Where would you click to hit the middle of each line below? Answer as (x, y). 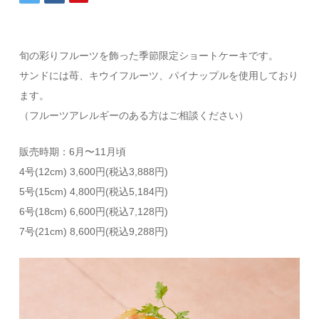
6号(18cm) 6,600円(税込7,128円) (94, 211)
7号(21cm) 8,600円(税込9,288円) (94, 231)
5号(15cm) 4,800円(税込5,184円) (94, 192)
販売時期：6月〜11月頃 (73, 152)
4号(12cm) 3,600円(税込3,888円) (94, 172)
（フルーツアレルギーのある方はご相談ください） (134, 115)
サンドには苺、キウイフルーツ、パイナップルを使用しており (159, 75)
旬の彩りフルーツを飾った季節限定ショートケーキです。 (149, 56)
